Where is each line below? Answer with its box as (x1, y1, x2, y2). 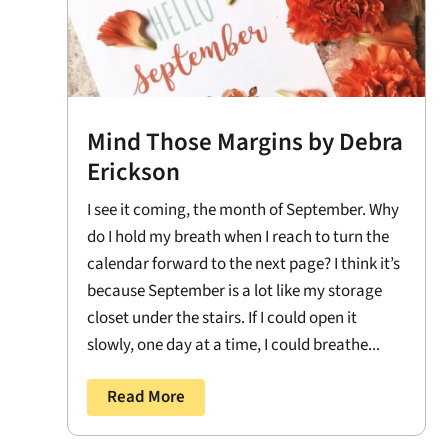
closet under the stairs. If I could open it (87, 306, 358, 331)
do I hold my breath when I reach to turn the (87, 225, 390, 250)
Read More (107, 385, 186, 410)
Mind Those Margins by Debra (87, 124, 404, 161)
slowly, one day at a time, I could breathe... (87, 333, 381, 358)
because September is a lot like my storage (87, 279, 383, 304)
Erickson (87, 154, 181, 191)
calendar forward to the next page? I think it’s (87, 252, 401, 277)
